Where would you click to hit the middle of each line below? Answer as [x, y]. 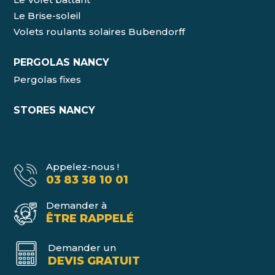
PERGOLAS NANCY [62, 63]
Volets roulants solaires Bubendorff [99, 32]
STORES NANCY [55, 110]
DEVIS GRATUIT [94, 261]
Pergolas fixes [48, 80]
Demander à [76, 206]
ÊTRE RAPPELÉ [90, 219]
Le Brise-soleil [48, 16]
